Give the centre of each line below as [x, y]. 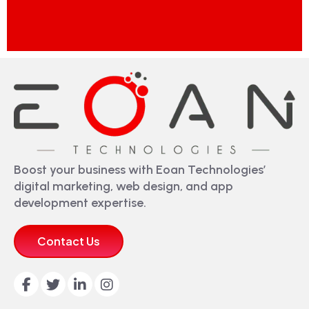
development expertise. [80, 203]
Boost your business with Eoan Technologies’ [140, 170]
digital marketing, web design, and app [123, 187]
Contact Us [69, 241]
